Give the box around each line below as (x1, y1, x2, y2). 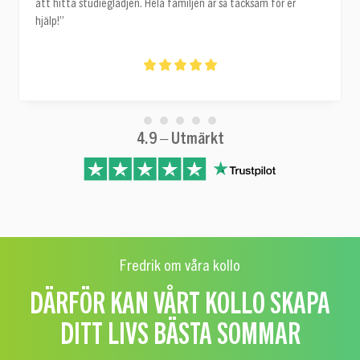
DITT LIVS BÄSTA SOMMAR (59, 312, 301, 350)
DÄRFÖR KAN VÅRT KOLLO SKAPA (30, 281, 330, 319)
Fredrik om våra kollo (120, 254, 240, 274)
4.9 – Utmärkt (136, 129, 224, 147)
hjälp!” (35, 14, 64, 27)
